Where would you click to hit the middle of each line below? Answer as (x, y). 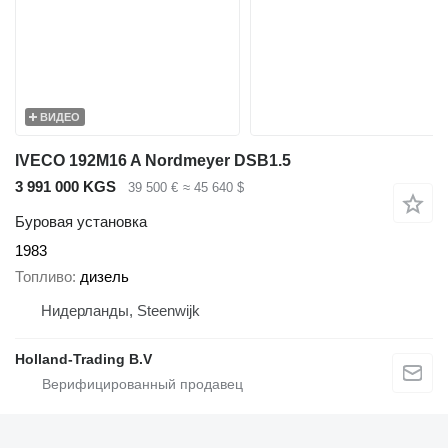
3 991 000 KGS (65, 187)
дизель (104, 277)
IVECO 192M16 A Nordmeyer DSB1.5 (153, 161)
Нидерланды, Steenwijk (120, 311)
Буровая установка (81, 221)
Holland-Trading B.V (83, 359)
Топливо (43, 277)
